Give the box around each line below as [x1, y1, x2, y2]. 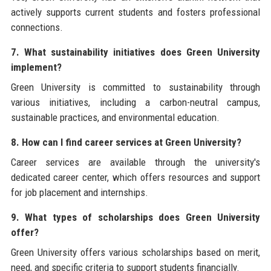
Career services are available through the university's [10, 156, 261, 169]
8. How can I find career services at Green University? [10, 136, 241, 149]
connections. [10, 21, 63, 34]
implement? [10, 61, 62, 74]
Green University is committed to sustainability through [10, 81, 261, 94]
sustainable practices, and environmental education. [10, 111, 220, 124]
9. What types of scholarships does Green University [10, 211, 261, 224]
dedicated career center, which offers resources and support [10, 171, 261, 184]
